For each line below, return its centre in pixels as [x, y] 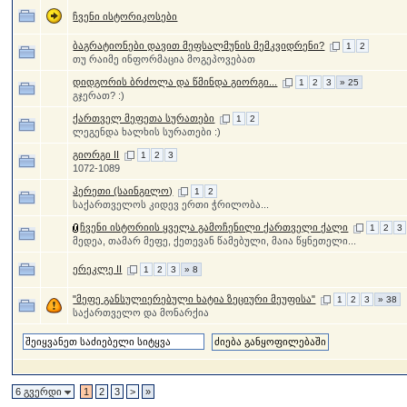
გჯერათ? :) [99, 95]
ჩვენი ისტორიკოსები [125, 16]
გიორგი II [96, 154]
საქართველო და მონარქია [141, 313]
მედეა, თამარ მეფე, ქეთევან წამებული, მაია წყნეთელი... [215, 241]
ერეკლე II [98, 269]
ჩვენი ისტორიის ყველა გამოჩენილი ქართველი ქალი [214, 227]
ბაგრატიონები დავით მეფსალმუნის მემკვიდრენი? [199, 45]
